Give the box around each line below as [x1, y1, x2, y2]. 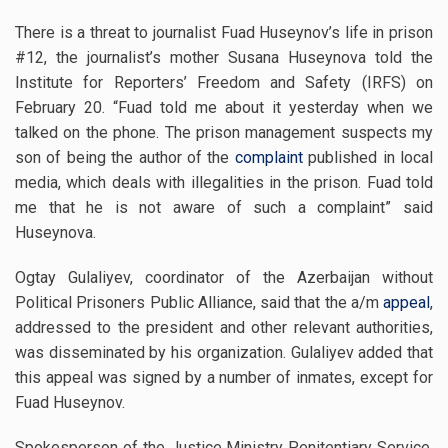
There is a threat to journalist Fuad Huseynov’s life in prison [15, 23, 433, 42]
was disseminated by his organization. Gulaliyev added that [15, 343, 433, 362]
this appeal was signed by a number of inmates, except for [15, 368, 433, 387]
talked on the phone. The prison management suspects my [15, 123, 433, 142]
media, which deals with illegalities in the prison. [15, 173, 362, 192]
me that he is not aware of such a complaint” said [15, 198, 433, 217]
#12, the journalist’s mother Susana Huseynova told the [15, 48, 433, 67]
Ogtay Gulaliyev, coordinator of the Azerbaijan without [15, 268, 433, 287]
